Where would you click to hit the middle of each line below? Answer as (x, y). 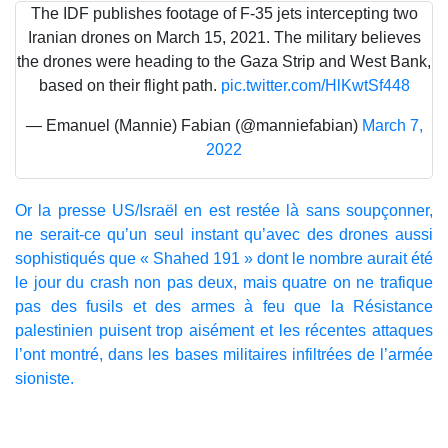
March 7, (392, 126)
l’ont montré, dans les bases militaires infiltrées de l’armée (224, 355)
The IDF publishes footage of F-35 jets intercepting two (224, 14)
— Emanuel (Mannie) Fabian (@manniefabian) (193, 126)
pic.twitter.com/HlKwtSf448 (315, 86)
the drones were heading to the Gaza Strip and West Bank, (224, 62)
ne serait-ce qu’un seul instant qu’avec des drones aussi (224, 235)
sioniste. (44, 379)
